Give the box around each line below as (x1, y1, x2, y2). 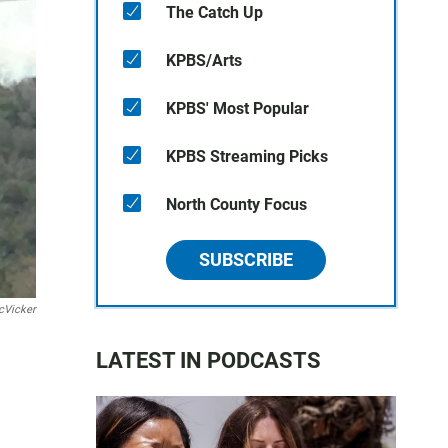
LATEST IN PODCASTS (96, 348, 321, 373)
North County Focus (166, 195, 307, 214)
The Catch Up (166, 3, 263, 22)
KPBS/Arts (166, 51, 242, 70)
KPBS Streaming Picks (166, 147, 328, 166)
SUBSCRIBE (199, 249, 293, 270)
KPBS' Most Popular (166, 99, 309, 118)
